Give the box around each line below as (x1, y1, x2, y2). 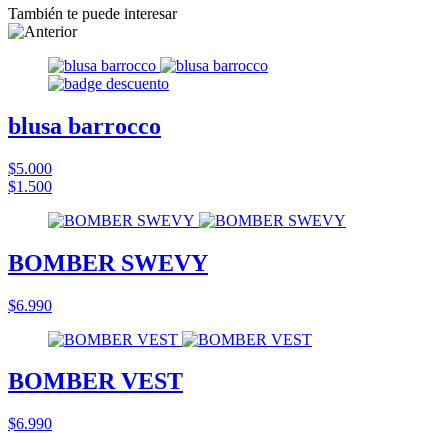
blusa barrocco (8, 112, 161, 139)
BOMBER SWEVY (8, 249, 208, 276)
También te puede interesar (8, 4, 177, 22)
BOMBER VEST (8, 368, 183, 395)
